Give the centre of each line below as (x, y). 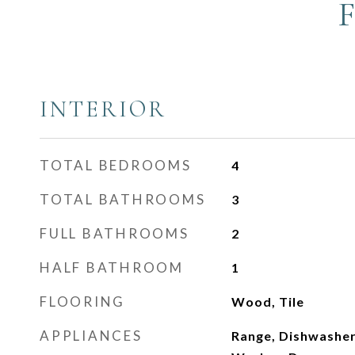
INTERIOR (103, 109)
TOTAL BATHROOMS (123, 199)
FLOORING (82, 302)
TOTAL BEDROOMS (116, 165)
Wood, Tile (267, 302)
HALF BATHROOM (112, 267)
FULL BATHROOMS (115, 233)
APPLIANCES (91, 336)
